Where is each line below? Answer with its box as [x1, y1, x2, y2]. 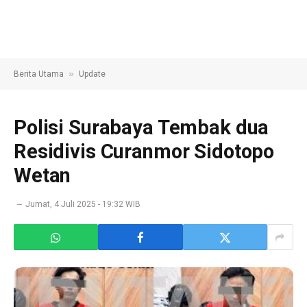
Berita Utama [14, 69, 64, 79]
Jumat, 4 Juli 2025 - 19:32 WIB [25, 199, 140, 209]
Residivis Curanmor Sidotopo [14, 140, 275, 163]
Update [79, 69, 106, 79]
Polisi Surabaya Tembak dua [14, 116, 269, 139]
